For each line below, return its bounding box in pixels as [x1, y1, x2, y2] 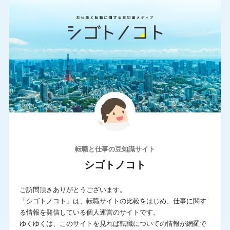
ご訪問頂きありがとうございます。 [19, 186, 126, 194]
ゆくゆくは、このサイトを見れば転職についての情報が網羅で [19, 220, 206, 228]
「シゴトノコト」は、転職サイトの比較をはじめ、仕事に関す [19, 197, 206, 205]
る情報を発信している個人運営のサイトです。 [19, 208, 160, 217]
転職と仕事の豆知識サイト [75, 145, 155, 154]
